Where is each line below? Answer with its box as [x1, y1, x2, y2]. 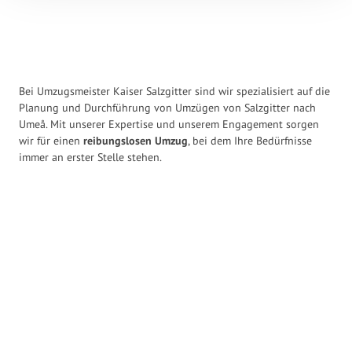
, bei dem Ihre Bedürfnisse [188, 134, 312, 148]
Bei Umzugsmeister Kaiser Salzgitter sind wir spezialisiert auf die [19, 84, 330, 98]
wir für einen [19, 134, 83, 148]
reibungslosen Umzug [83, 134, 188, 148]
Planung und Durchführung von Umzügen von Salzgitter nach [19, 101, 316, 115]
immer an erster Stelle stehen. [19, 150, 162, 164]
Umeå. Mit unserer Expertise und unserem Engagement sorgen [19, 117, 319, 131]
